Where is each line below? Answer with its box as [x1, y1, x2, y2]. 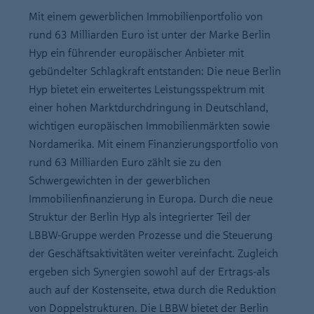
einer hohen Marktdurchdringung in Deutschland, [29, 102, 268, 114]
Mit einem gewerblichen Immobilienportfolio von [29, 11, 263, 22]
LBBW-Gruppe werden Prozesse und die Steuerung [29, 229, 273, 241]
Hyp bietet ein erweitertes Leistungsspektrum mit [29, 83, 264, 95]
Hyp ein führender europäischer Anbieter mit [29, 47, 244, 59]
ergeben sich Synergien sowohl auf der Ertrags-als [29, 266, 270, 278]
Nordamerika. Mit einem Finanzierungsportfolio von [29, 138, 278, 150]
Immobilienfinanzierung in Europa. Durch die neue [29, 193, 273, 205]
